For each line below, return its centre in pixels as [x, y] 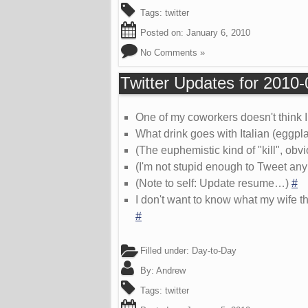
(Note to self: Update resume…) [213, 184]
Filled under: [165, 251]
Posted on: [162, 32]
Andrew [171, 271]
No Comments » [173, 52]
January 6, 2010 [218, 32]
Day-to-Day [214, 251]
